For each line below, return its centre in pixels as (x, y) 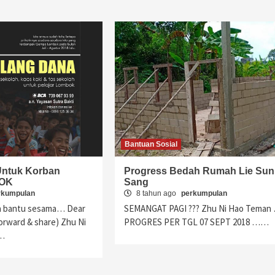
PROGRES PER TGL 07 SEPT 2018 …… (196, 222)
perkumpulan (204, 193)
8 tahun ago (156, 193)
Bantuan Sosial (151, 144)
